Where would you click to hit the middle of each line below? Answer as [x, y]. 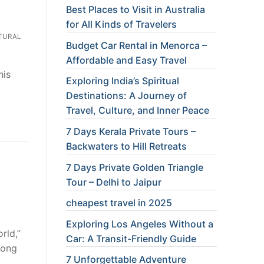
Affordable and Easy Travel [126, 60]
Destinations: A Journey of [126, 96]
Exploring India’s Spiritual [123, 81]
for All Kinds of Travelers [121, 24]
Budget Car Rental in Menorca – [136, 45]
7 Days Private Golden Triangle [135, 167]
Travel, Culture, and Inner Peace [138, 110]
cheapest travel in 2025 [119, 203]
